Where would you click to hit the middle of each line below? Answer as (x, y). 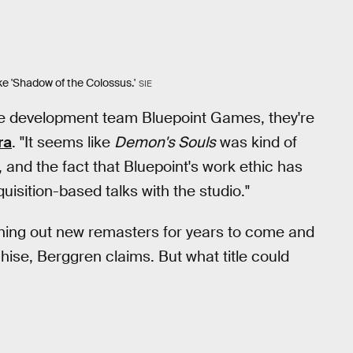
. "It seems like (63, 142)
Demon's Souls (165, 142)
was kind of (256, 142)
